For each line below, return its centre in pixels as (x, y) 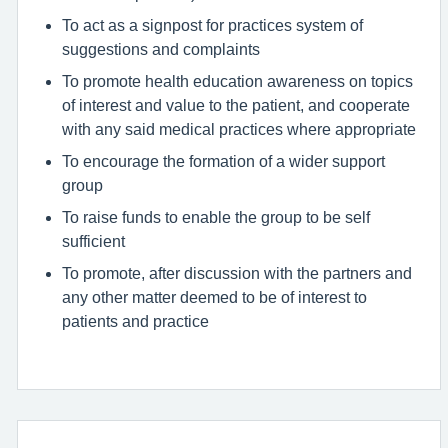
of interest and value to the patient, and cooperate (236, 105)
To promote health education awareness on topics (237, 81)
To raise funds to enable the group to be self (216, 217)
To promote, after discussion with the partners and (237, 273)
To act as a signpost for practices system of (212, 25)
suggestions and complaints (161, 49)
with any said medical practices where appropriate (239, 129)
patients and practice (135, 321)
